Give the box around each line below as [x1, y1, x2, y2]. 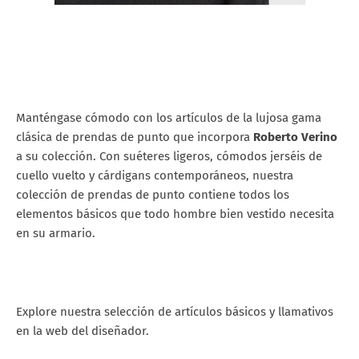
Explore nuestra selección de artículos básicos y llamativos [16, 304, 333, 319]
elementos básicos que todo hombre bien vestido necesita [16, 206, 334, 221]
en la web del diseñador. [16, 323, 149, 338]
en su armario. [16, 225, 99, 240]
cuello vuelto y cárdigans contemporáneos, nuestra [16, 167, 293, 183]
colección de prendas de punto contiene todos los [16, 187, 289, 202]
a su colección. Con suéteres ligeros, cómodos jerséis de [16, 148, 322, 163]
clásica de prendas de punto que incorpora [16, 129, 253, 144]
